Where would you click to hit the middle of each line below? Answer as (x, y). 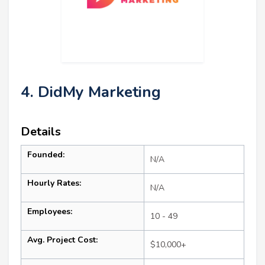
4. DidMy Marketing (91, 92)
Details (41, 132)
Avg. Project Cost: (62, 240)
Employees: (50, 212)
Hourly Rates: (54, 183)
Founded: (46, 155)
